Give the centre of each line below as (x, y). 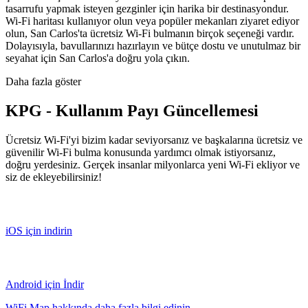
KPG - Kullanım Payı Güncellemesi (132, 110)
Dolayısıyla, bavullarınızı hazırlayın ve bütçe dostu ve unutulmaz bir (153, 45)
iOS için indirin (39, 230)
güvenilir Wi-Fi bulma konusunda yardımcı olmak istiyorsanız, (141, 152)
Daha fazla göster (43, 81)
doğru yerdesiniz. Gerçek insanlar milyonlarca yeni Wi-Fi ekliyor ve (153, 164)
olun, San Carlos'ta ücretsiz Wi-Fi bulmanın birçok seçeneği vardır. (150, 33)
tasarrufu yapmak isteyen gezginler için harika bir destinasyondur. (147, 8)
